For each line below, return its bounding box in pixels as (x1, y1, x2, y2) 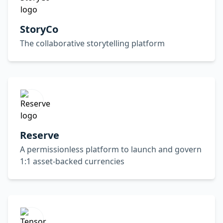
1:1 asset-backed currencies (20, 156, 124, 167)
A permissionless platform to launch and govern (20, 144, 202, 155)
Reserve (20, 128, 59, 142)
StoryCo (20, 22, 58, 36)
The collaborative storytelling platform (20, 38, 165, 49)
